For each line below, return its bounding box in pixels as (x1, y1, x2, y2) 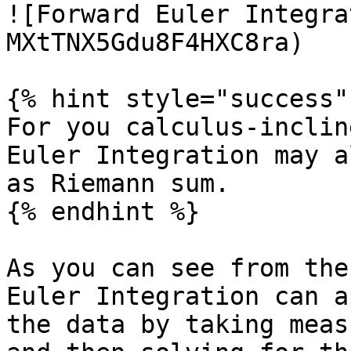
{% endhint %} (6, 197, 200, 226)
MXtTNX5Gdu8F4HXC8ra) (6, 28, 304, 56)
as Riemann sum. (6, 169, 230, 197)
